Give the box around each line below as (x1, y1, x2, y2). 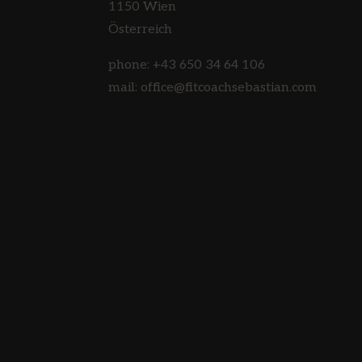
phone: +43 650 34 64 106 (108, 57, 266, 73)
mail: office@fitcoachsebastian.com (108, 79, 318, 95)
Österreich (108, 21, 173, 37)
